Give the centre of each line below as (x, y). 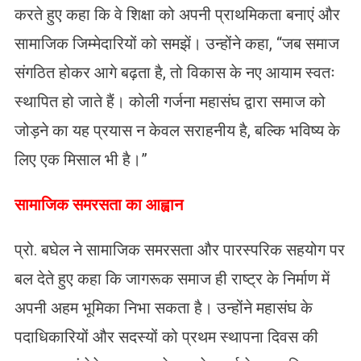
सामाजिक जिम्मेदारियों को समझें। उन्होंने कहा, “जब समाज (176, 44)
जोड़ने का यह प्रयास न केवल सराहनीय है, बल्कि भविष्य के (177, 131)
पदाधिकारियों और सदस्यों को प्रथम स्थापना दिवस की (166, 337)
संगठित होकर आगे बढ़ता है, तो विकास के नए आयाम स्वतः (174, 73)
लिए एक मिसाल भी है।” (81, 160)
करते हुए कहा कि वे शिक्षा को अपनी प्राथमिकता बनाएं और (177, 15)
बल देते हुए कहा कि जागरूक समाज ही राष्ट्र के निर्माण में (172, 279)
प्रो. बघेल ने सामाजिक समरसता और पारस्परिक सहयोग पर (179, 250)
